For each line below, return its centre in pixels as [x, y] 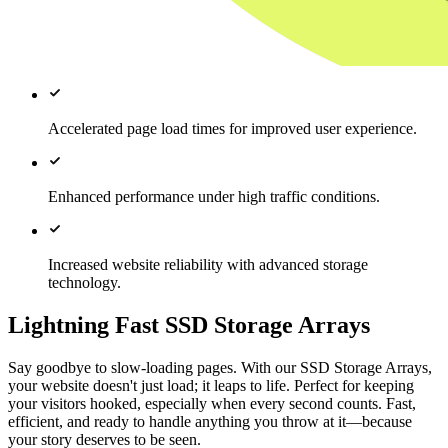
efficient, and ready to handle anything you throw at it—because [210, 422]
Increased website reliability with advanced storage [208, 265]
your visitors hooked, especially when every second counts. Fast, [212, 404]
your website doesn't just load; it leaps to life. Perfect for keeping [211, 386]
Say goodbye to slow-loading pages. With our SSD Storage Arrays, [220, 368]
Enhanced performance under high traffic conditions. [214, 197]
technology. [84, 283]
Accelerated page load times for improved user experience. [232, 129]
